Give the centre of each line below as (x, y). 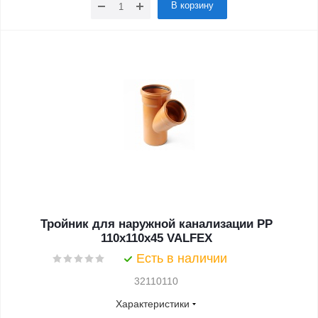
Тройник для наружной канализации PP (156, 224)
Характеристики (153, 304)
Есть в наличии (182, 258)
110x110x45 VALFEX (156, 238)
